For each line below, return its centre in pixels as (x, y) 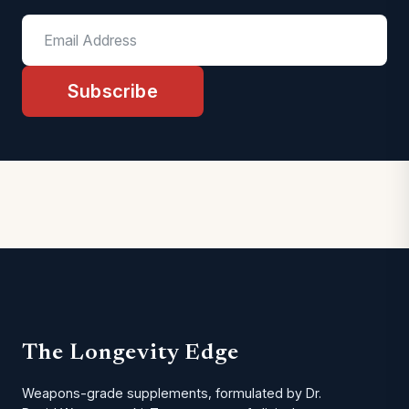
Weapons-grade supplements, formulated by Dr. (172, 393)
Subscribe (113, 91)
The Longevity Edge (131, 354)
